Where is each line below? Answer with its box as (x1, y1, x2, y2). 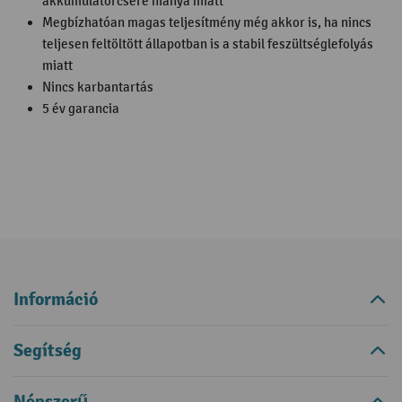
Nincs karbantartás (42, 80, 153, 95)
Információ (13, 288, 98, 310)
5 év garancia (42, 101, 119, 117)
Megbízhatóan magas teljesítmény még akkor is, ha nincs (42, 15, 371, 31)
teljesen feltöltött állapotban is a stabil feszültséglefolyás (42, 37, 373, 52)
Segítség (13, 339, 82, 362)
